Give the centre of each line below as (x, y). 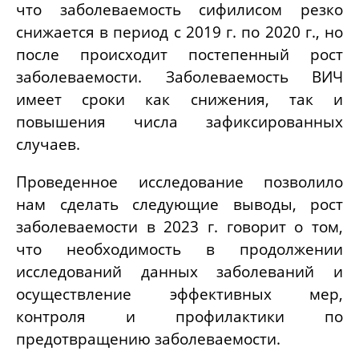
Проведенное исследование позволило (179, 182)
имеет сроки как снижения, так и (179, 99)
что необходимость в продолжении (179, 249)
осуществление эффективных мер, (179, 294)
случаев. (52, 144)
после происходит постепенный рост (179, 54)
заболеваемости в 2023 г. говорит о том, (179, 227)
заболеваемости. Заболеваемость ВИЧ (179, 77)
